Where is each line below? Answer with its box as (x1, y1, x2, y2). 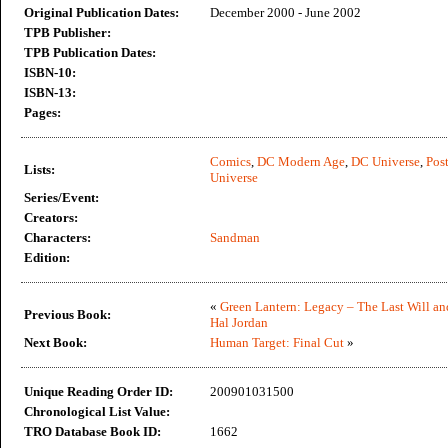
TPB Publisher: (24, 25, 111, 40)
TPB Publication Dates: (24, 45, 156, 60)
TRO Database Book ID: (24, 424, 161, 439)
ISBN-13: (24, 85, 76, 100)
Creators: (24, 210, 78, 225)
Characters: (24, 230, 91, 245)
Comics (210, 154, 251, 169)
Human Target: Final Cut (210, 335, 344, 350)
